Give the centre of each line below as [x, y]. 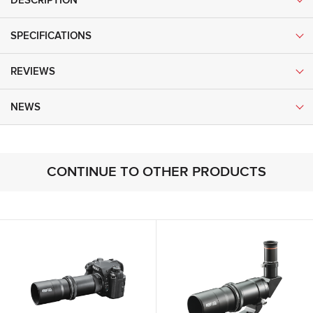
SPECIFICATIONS [51, 36]
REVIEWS [33, 71]
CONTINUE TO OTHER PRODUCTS [156, 172]
